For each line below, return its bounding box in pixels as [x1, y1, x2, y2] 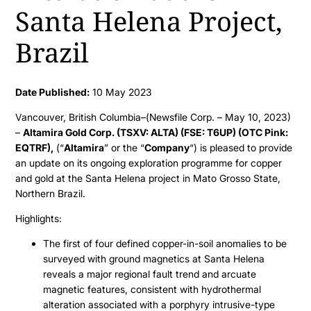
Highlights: [15, 212, 62, 224]
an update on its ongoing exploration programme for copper [15, 156, 283, 169]
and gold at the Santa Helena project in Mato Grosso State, [15, 171, 281, 184]
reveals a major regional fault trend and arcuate [43, 267, 257, 280]
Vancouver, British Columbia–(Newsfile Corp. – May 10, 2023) [15, 110, 292, 123]
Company [144, 141, 190, 153]
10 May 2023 [90, 85, 153, 98]
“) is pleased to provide [190, 141, 293, 153]
